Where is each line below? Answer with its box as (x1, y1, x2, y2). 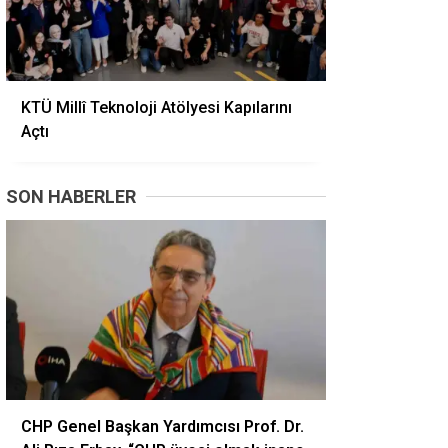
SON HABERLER (6, 186, 136, 207)
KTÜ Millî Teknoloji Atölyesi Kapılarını (21, 98, 292, 117)
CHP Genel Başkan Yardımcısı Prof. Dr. (21, 417, 304, 436)
